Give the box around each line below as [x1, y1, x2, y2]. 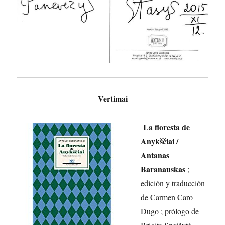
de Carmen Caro [141, 192, 193, 203]
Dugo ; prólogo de [141, 206, 199, 217]
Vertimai [97, 93, 128, 105]
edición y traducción [141, 178, 205, 189]
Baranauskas [141, 163, 186, 175]
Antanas [141, 149, 170, 161]
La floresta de [143, 121, 190, 133]
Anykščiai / [141, 135, 179, 147]
